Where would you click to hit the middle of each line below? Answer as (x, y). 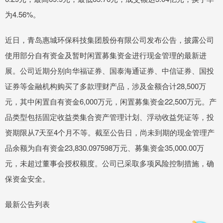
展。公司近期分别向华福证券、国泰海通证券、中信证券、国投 (110, 71)
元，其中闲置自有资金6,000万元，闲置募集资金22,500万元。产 (111, 102)
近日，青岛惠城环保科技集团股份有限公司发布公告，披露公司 (110, 40)
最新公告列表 (27, 204)
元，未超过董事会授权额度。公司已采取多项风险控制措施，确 (110, 163)
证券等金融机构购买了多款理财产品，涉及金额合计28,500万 (106, 86)
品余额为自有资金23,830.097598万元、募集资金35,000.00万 (105, 148)
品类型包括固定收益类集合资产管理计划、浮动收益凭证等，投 (110, 117)
